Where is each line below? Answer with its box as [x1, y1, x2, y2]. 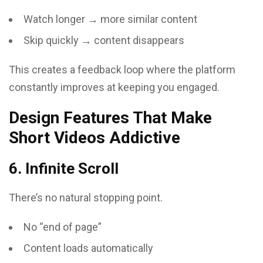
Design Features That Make [9, 108, 212, 127]
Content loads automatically [23, 242, 153, 254]
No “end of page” [23, 221, 102, 233]
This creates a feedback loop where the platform [9, 63, 235, 76]
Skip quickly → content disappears [23, 34, 184, 46]
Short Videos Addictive [9, 128, 180, 147]
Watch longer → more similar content [23, 13, 197, 25]
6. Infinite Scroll [9, 160, 119, 177]
